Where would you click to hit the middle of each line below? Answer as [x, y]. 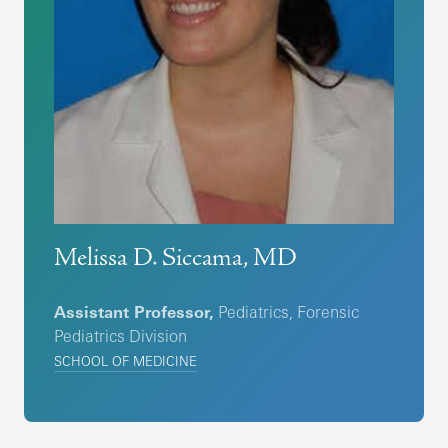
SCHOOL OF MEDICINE [126, 361]
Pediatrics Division [121, 336]
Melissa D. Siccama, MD [176, 258]
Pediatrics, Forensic [287, 312]
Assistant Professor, [134, 312]
